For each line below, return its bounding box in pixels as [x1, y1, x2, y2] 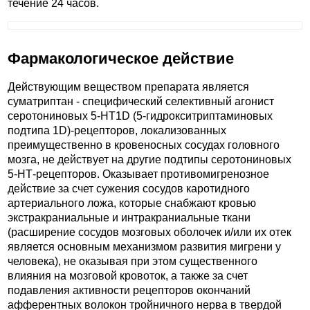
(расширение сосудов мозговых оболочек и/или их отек [8, 226, 291, 238]
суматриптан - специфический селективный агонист [8, 95, 274, 107]
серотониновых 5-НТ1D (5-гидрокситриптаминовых [8, 109, 273, 122]
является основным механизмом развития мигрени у [8, 240, 281, 253]
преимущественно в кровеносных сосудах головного [8, 138, 280, 151]
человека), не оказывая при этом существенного [8, 255, 257, 267]
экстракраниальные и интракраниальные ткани [8, 211, 250, 224]
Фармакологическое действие [8, 50, 234, 68]
